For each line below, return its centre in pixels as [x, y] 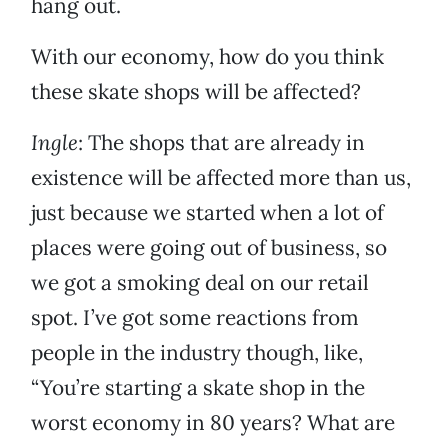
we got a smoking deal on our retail [200, 283]
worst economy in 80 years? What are [213, 423]
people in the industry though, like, [197, 353]
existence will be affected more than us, [221, 178]
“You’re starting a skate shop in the [198, 388]
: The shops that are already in [221, 143]
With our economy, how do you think [207, 57]
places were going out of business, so [209, 248]
